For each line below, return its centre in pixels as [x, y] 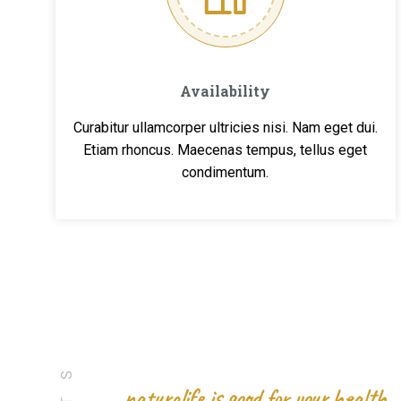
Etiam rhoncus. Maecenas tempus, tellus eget [226, 150]
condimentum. [226, 172]
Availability [226, 91]
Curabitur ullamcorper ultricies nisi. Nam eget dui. [226, 128]
